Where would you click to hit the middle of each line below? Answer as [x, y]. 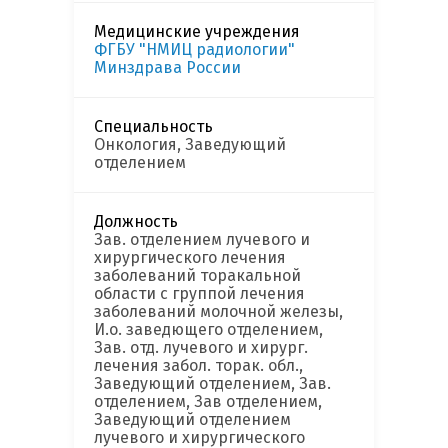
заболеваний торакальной [197, 276]
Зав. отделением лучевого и [202, 240]
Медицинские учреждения [197, 32]
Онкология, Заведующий [190, 145]
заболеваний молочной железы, [218, 312]
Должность [136, 222]
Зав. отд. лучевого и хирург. [201, 348]
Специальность [153, 127]
